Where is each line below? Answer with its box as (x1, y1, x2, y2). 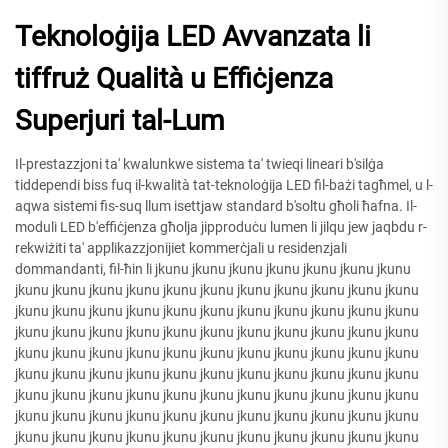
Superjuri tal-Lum (15, 103, 225, 137)
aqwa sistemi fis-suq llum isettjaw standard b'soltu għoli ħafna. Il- (15, 197, 417, 214)
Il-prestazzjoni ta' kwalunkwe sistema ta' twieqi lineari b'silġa (15, 155, 384, 172)
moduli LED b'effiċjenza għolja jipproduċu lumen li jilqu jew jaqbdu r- (15, 218, 427, 235)
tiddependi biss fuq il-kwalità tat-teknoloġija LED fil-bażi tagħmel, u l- (15, 176, 433, 193)
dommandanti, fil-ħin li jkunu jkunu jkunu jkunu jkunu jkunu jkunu (15, 260, 411, 277)
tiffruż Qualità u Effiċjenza (15, 61, 333, 95)
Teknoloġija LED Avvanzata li (15, 19, 371, 53)
